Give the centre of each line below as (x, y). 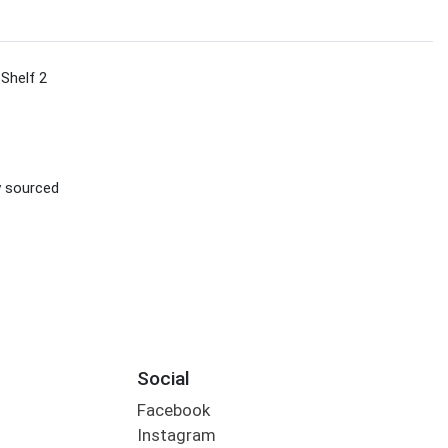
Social (163, 378)
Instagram (176, 435)
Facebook (173, 410)
